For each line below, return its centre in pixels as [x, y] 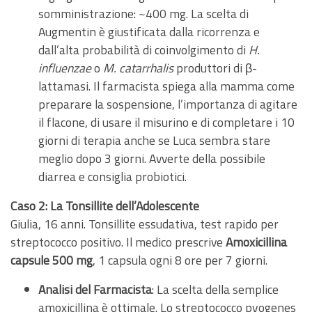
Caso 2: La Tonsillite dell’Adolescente [105, 205]
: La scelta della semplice [215, 289]
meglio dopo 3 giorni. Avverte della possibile [152, 158]
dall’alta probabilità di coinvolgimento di [143, 49]
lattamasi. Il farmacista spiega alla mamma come [166, 86]
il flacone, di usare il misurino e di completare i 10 [166, 122]
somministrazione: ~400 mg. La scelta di [143, 13]
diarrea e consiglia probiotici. [112, 176]
